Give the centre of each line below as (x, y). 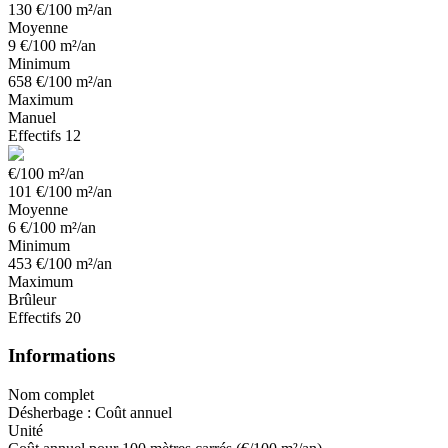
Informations (61, 356)
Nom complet (51, 395)
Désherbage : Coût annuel (90, 413)
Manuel (32, 117)
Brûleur (32, 299)
